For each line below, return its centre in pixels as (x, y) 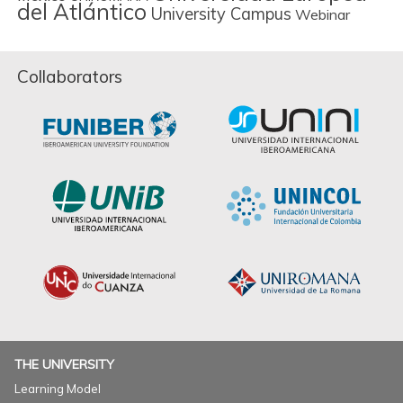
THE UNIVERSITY (64, 364)
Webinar (322, 14)
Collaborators (70, 76)
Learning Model (58, 389)
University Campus (221, 14)
